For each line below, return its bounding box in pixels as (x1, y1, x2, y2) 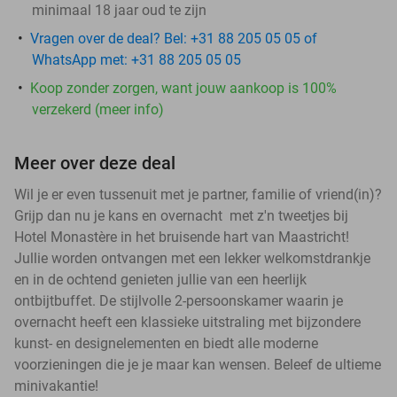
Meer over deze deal (14, 152, 175, 174)
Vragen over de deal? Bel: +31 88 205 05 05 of (30, 29, 317, 47)
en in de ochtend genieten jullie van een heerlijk (14, 270, 307, 288)
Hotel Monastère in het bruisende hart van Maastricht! (14, 228, 349, 245)
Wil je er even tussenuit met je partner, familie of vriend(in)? (14, 185, 382, 203)
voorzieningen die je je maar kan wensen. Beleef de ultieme (14, 355, 381, 373)
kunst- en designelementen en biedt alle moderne (14, 334, 318, 352)
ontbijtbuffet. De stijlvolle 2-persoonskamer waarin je (14, 292, 343, 309)
